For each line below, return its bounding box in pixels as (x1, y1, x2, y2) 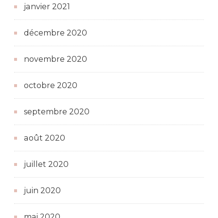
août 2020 (24, 133, 65, 143)
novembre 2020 (24, 54, 87, 64)
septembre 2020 (24, 107, 90, 117)
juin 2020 (24, 186, 61, 196)
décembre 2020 (24, 28, 87, 38)
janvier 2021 (24, 2, 70, 12)
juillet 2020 (24, 160, 69, 169)
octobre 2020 (24, 81, 77, 91)
